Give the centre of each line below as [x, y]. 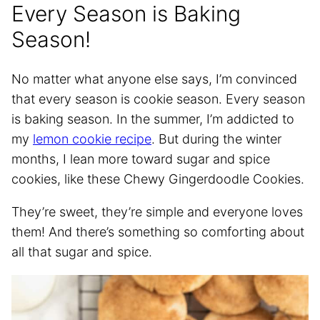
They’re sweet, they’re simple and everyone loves [157, 211]
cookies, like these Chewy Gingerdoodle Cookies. [158, 179]
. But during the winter [216, 139]
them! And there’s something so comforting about [158, 231]
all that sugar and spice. [82, 251]
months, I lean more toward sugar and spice [141, 159]
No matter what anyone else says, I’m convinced [154, 79]
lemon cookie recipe [92, 139]
